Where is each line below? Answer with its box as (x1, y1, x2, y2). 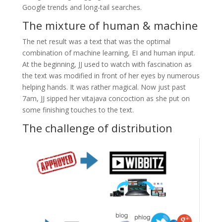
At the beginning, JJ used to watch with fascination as (22, 59, 192, 69)
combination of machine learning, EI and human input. (22, 48, 195, 58)
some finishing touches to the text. (22, 105, 134, 115)
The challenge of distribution (22, 120, 172, 136)
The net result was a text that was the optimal (22, 37, 170, 47)
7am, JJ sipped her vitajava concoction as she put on (22, 94, 190, 104)
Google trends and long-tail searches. (22, 2, 142, 12)
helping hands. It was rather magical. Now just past (22, 82, 186, 92)
